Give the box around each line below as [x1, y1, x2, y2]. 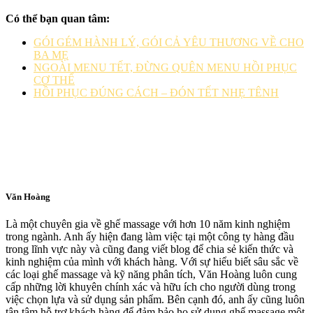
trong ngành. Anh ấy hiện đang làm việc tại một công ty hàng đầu [6, 231, 294, 243]
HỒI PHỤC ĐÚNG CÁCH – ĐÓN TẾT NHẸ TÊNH [34, 86, 279, 99]
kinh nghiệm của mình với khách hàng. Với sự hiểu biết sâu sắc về [6, 256, 298, 268]
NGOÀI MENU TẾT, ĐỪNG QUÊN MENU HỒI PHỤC [34, 61, 297, 73]
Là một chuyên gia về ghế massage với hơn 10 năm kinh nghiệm [6, 218, 290, 231]
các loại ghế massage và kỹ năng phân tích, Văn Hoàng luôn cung [6, 268, 297, 281]
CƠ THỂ [34, 73, 75, 86]
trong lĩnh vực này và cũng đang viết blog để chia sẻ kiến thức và [6, 243, 293, 256]
